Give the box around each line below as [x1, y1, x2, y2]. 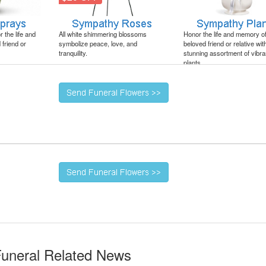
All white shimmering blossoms [59, 29, 147, 39]
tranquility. [59, 48, 87, 58]
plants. [183, 58, 202, 68]
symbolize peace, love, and [59, 39, 137, 49]
